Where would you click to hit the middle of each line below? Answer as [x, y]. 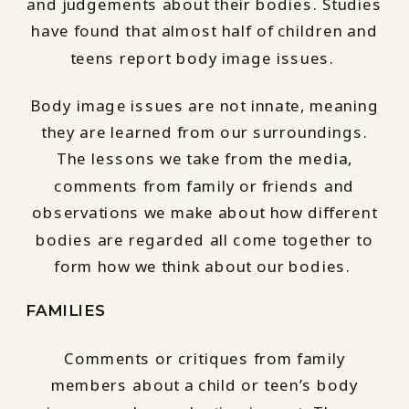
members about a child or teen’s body [204, 385]
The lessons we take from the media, [204, 159]
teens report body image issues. [204, 58]
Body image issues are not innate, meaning [204, 105]
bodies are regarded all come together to [204, 240]
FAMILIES [66, 309]
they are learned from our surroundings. [204, 132]
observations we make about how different [204, 213]
